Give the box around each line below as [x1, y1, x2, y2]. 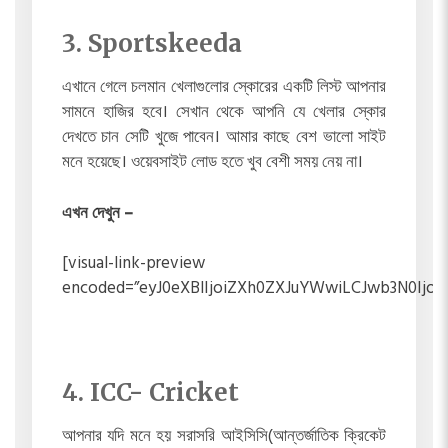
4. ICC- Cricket [61, 377, 239, 409]
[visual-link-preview [61, 250, 205, 278]
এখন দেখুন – [61, 199, 133, 227]
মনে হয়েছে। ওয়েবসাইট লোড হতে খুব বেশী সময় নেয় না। [61, 149, 363, 177]
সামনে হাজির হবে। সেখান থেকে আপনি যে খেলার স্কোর [61, 99, 387, 127]
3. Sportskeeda [61, 28, 242, 60]
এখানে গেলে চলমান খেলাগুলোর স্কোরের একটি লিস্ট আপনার [61, 74, 387, 102]
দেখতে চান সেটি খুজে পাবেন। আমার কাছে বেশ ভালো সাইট [61, 124, 387, 152]
